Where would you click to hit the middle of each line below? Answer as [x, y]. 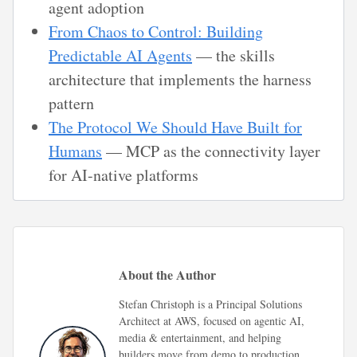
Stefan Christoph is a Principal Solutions [210, 304]
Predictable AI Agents [120, 56]
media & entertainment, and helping [200, 338]
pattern [71, 104]
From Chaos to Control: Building [156, 32]
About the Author [167, 275]
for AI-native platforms [124, 175]
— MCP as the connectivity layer [211, 151]
